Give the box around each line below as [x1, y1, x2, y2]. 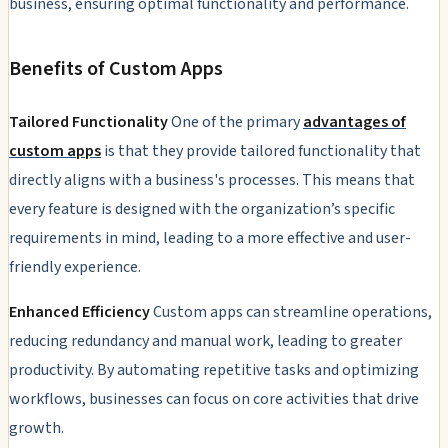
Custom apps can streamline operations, [150, 300, 432, 323]
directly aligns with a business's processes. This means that [9, 168, 415, 191]
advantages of [303, 110, 406, 133]
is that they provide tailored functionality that [101, 139, 421, 162]
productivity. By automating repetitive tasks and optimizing [9, 358, 419, 381]
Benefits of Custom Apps [9, 54, 223, 83]
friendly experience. [9, 255, 141, 278]
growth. [9, 416, 64, 439]
